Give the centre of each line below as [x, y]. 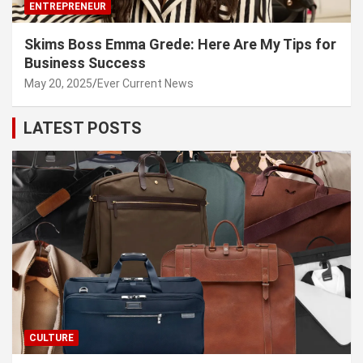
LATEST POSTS [83, 128]
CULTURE [51, 338]
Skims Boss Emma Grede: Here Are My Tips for [180, 45]
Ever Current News [145, 84]
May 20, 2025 [58, 84]
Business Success [85, 63]
